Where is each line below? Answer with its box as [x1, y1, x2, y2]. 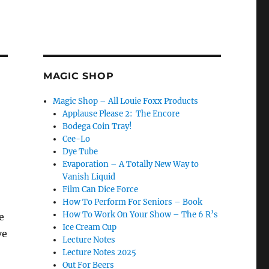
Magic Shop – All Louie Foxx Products [53, 96, 199, 106]
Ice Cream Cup [62, 222, 117, 232]
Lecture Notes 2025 [62, 247, 137, 258]
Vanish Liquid [62, 172, 116, 182]
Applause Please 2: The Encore [62, 109, 180, 119]
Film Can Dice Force [62, 184, 139, 195]
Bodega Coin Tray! [62, 121, 133, 131]
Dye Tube [62, 147, 98, 157]
